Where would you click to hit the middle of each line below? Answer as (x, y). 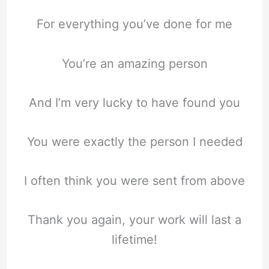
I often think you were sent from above (134, 180)
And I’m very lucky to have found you (134, 102)
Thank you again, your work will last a (134, 219)
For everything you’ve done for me (134, 24)
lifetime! (134, 239)
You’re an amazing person (134, 63)
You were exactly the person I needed (134, 141)
